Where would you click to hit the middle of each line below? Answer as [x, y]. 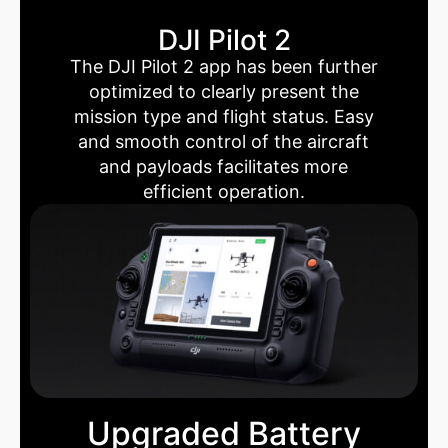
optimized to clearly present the [223, 91]
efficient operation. [223, 191]
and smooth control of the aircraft [224, 141]
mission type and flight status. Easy [223, 116]
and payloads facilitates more [224, 166]
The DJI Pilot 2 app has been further [223, 66]
